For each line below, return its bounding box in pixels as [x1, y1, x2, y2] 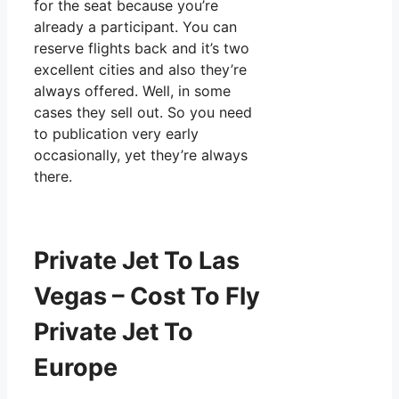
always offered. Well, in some [34, 82, 231, 101]
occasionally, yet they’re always [34, 146, 248, 165]
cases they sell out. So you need [34, 103, 252, 122]
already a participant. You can [34, 18, 237, 37]
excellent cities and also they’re [34, 61, 247, 79]
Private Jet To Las [34, 245, 240, 275]
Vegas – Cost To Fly [34, 281, 260, 311]
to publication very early [34, 125, 199, 143]
